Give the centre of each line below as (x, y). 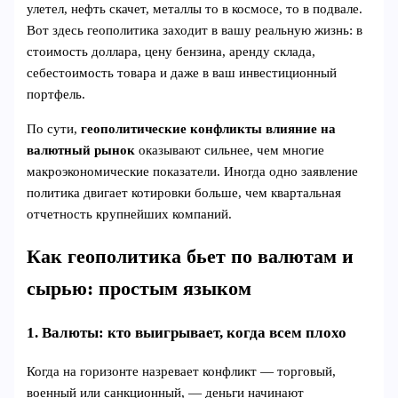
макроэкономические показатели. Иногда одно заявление (193, 171)
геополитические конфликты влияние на (209, 128)
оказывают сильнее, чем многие (230, 150)
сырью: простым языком (139, 288)
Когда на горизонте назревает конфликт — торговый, (182, 372)
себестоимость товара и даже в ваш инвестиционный (182, 73)
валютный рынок (81, 150)
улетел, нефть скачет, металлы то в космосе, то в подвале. (195, 9)
